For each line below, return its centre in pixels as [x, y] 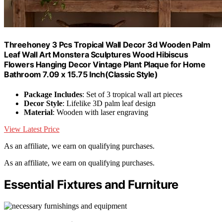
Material [38, 112]
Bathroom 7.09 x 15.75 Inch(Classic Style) [81, 75]
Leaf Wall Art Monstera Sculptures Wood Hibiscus [96, 55]
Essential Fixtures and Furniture [91, 184]
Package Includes [53, 94]
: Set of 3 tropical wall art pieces [132, 94]
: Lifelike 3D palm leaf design [109, 103]
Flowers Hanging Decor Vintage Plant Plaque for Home [105, 65]
